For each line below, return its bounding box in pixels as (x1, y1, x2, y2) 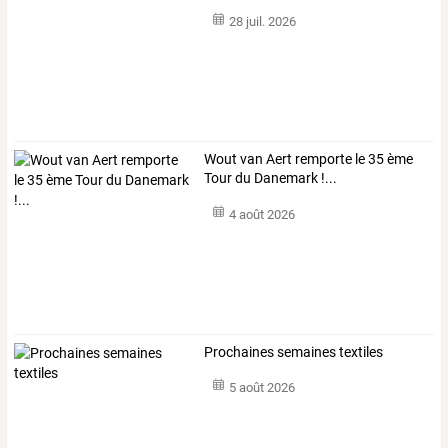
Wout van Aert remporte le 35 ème (204, 151, 414, 168)
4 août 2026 (228, 206, 295, 222)
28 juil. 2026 (228, 14, 296, 30)
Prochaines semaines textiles (204, 343, 384, 360)
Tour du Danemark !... (204, 170, 338, 187)
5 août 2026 (228, 380, 295, 396)
